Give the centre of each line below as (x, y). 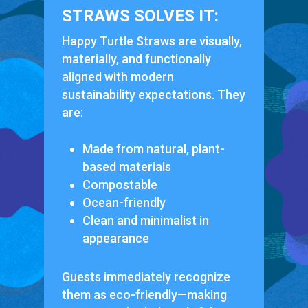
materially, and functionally (136, 58)
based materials (126, 166)
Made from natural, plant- (153, 148)
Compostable (120, 184)
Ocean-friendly (124, 202)
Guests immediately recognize (146, 276)
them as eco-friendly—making (144, 294)
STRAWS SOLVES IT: (140, 15)
